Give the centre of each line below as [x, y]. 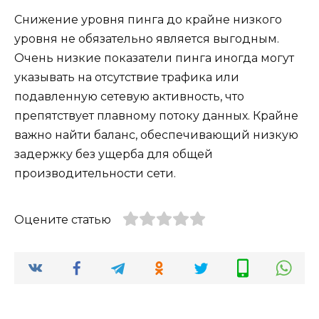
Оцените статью [63, 219]
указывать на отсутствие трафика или [127, 77]
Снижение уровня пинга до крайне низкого [148, 19]
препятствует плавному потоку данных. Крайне [156, 115]
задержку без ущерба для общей [114, 154]
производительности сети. [95, 173]
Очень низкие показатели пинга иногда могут [154, 58]
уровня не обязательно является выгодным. [147, 38]
